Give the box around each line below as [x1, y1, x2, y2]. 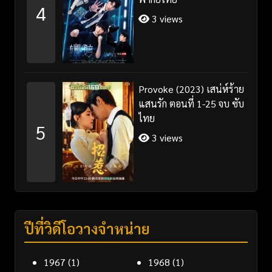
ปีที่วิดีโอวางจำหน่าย [24, 218, 150, 238]
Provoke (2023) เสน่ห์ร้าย [138, 82, 244, 95]
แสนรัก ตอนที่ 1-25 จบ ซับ [138, 97, 244, 110]
